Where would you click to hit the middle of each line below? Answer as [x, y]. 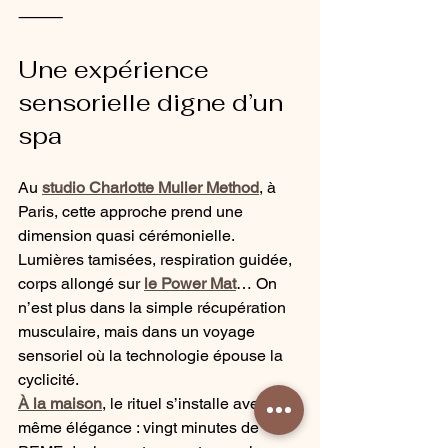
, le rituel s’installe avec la [195, 404]
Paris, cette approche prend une [132, 212]
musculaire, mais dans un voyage [138, 332]
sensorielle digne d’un [153, 103]
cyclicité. [48, 380]
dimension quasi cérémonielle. [128, 236]
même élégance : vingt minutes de [140, 428]
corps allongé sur [81, 284]
